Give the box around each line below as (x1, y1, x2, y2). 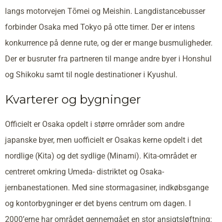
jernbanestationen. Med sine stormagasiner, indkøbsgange (5, 182, 209, 192)
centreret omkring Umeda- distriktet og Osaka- (5, 166, 164, 176)
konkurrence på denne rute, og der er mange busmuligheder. (5, 38, 213, 48)
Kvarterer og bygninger (5, 92, 141, 107)
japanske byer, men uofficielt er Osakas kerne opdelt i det (5, 135, 202, 145)
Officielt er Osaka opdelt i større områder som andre (5, 119, 184, 129)
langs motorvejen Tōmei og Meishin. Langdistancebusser (5, 6, 205, 16)
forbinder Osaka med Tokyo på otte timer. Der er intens (5, 22, 195, 32)
